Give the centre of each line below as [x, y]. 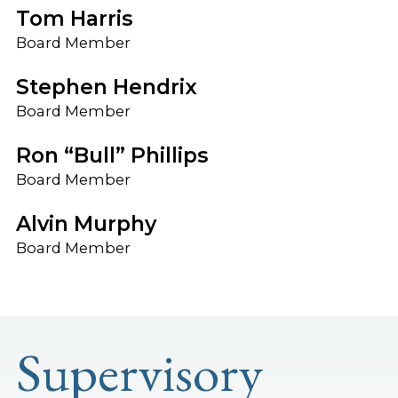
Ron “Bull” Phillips [112, 155]
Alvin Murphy [86, 223]
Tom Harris [74, 18]
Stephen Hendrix [106, 87]
